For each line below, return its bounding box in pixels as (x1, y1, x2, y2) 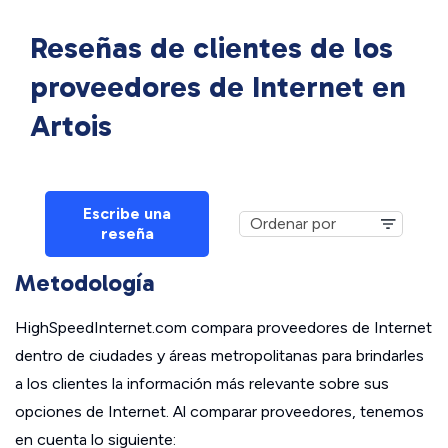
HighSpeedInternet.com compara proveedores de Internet (15, 318, 432, 337)
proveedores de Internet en (30, 69, 406, 105)
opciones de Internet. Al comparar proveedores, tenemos (15, 402, 424, 421)
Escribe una (83, 204, 171, 223)
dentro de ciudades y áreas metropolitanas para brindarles (15, 346, 424, 365)
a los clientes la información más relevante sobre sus (15, 374, 389, 393)
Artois (30, 108, 112, 144)
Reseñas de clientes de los (30, 30, 393, 66)
